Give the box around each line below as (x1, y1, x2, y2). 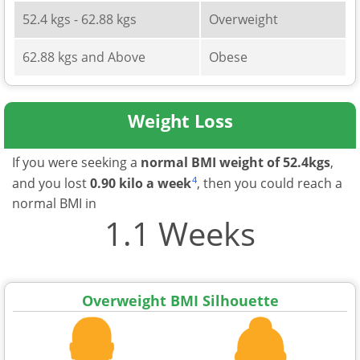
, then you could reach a (197, 174, 342, 192)
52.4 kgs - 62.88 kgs (22, 10, 137, 28)
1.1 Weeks (104, 211, 256, 256)
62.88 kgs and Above (22, 47, 145, 66)
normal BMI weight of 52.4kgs (141, 153, 330, 171)
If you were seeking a (12, 153, 141, 171)
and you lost (12, 174, 90, 192)
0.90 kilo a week (90, 174, 191, 192)
